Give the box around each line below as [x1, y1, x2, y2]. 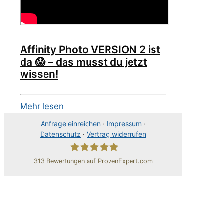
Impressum [107, 119, 142, 128]
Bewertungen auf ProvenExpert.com [44, 157, 153, 165]
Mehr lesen [20, 101, 64, 111]
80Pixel [69, 172, 97, 182]
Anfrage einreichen [41, 119, 101, 128]
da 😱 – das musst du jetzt [20, 55, 147, 68]
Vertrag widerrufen [87, 130, 146, 139]
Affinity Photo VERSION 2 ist [20, 43, 160, 56]
